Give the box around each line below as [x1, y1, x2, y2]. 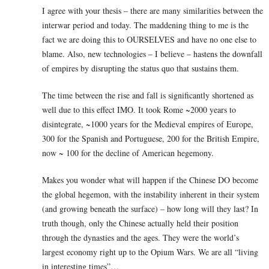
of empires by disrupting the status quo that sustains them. [42, 62, 239, 74]
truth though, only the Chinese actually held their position [42, 217, 238, 229]
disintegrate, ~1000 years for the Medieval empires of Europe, [42, 118, 253, 130]
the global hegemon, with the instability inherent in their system [42, 189, 259, 201]
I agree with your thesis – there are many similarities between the [42, 5, 263, 17]
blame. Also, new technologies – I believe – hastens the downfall [42, 48, 262, 60]
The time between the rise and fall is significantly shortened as [42, 89, 253, 101]
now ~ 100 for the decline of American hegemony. [42, 147, 214, 159]
